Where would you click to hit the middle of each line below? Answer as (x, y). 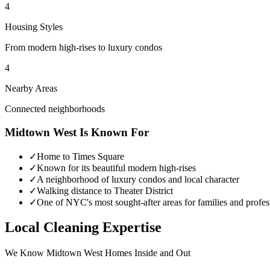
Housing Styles (34, 27)
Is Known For (113, 132)
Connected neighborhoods (55, 109)
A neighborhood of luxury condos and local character (138, 179)
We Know (26, 253)
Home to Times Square (80, 156)
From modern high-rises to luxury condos (83, 48)
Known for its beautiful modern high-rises (116, 168)
